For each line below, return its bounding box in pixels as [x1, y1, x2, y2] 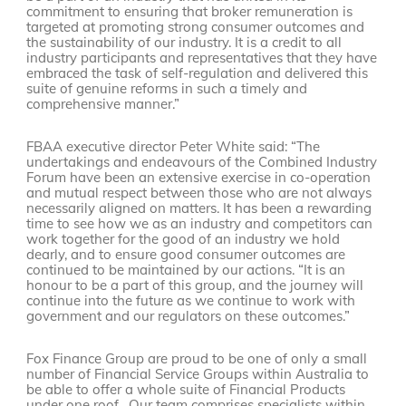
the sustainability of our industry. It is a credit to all [26, 34, 343, 52]
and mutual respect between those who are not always [26, 184, 372, 202]
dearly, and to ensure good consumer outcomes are [26, 246, 346, 264]
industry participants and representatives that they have [26, 49, 378, 67]
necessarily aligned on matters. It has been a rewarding [26, 199, 372, 217]
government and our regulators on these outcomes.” [26, 307, 351, 325]
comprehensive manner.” [26, 95, 180, 113]
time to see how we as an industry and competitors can [26, 215, 373, 233]
